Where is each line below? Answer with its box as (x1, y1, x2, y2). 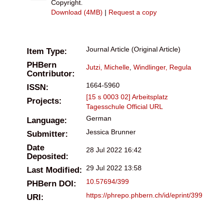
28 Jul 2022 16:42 (86, 145, 142, 154)
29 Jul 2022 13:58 (86, 163, 142, 172)
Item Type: (27, 46, 67, 56)
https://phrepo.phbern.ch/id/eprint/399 (86, 191, 202, 199)
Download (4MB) (51, 8, 103, 16)
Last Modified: (27, 165, 82, 175)
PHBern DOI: (27, 179, 76, 188)
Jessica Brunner (86, 127, 136, 136)
